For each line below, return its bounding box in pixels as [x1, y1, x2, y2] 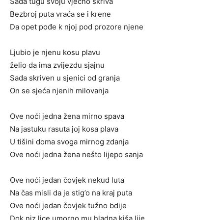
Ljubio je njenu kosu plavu [10, 48, 100, 57]
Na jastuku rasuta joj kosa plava [10, 124, 118, 134]
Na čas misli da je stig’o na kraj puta [10, 188, 132, 198]
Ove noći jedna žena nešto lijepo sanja [10, 150, 143, 160]
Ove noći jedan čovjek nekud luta [10, 175, 124, 185]
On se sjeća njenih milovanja [10, 86, 109, 96]
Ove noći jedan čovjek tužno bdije [10, 201, 127, 211]
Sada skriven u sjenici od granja [10, 73, 120, 83]
